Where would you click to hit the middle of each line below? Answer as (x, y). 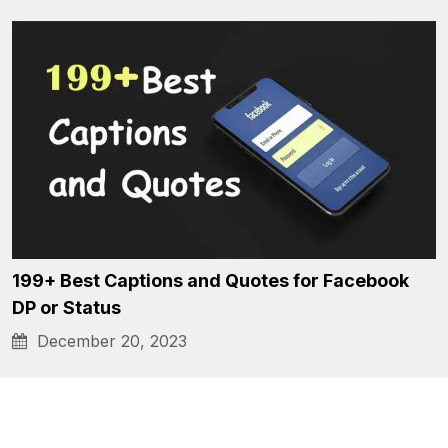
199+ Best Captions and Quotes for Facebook (210, 280)
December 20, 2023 (107, 340)
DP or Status (66, 307)
